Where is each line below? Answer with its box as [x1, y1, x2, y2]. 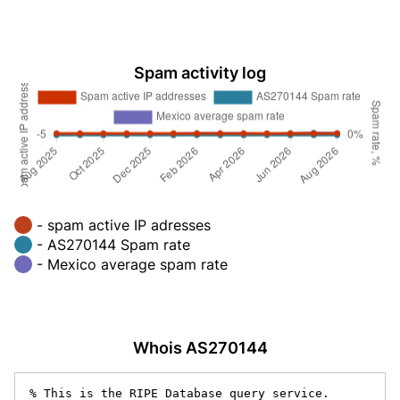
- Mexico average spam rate [37, 254, 228, 273]
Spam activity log [134, 63, 266, 82]
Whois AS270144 [132, 337, 268, 357]
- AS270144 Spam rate [37, 235, 190, 254]
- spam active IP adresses [37, 215, 211, 234]
